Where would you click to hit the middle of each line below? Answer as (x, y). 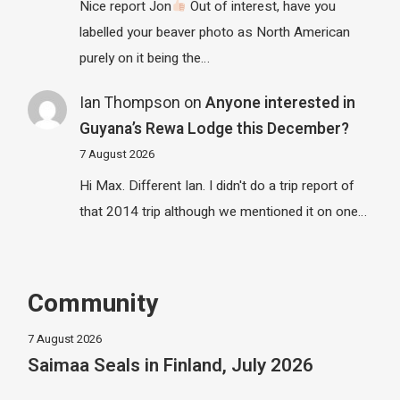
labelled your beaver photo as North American (214, 32)
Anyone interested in (280, 104)
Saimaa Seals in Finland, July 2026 (171, 366)
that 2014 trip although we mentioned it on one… (223, 211)
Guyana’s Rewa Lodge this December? (214, 129)
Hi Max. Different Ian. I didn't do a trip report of (217, 185)
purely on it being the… (144, 58)
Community (93, 304)
